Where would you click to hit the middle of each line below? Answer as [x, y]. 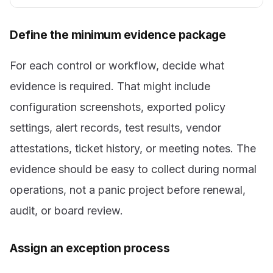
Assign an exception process [90, 248]
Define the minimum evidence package [118, 34]
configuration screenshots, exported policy [118, 107]
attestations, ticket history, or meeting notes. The [133, 149]
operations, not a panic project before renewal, [128, 190]
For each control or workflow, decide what [117, 66]
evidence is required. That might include [110, 87]
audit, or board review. [66, 211]
